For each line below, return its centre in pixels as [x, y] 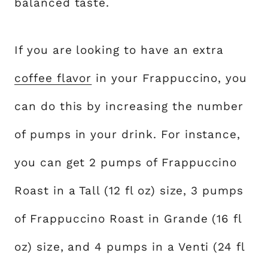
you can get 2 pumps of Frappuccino [126, 162]
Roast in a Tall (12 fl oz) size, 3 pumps [129, 191]
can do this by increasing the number [129, 106]
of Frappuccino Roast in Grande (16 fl [128, 219]
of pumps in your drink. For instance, [128, 134]
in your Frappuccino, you [170, 78]
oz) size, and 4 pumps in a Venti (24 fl [130, 247]
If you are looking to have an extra [119, 50]
